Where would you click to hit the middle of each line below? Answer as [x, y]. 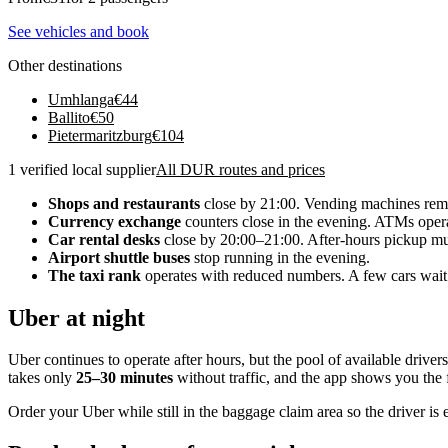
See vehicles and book [78, 31]
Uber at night [76, 317]
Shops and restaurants [124, 203]
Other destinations [65, 65]
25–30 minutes [124, 378]
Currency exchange [114, 221]
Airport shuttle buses [119, 257]
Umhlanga [81, 99]
